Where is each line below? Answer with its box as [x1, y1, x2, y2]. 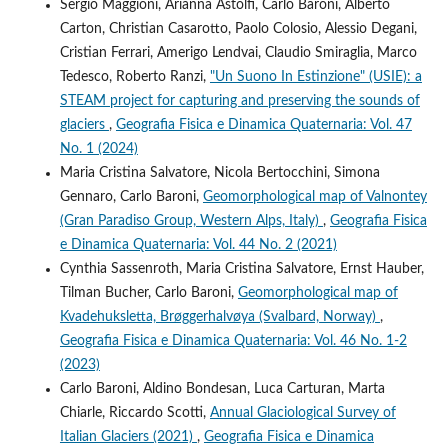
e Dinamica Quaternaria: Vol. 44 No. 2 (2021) [59, 237, 337, 252]
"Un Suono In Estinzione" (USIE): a [209, 69, 422, 84]
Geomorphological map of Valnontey [202, 189, 427, 204]
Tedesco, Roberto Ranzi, [59, 69, 210, 84]
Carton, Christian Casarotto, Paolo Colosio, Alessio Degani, [59, 21, 417, 36]
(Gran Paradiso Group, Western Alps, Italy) [59, 213, 323, 228]
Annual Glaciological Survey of [209, 405, 396, 420]
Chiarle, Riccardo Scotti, [59, 405, 210, 420]
